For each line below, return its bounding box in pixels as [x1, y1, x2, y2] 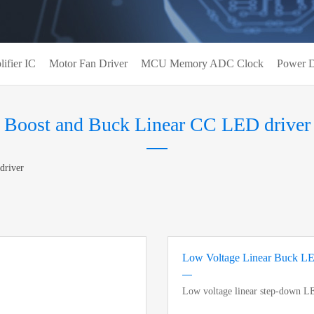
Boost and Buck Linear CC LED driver [4, 114, 310, 135]
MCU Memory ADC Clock [141, 57, 264, 69]
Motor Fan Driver [49, 57, 128, 69]
